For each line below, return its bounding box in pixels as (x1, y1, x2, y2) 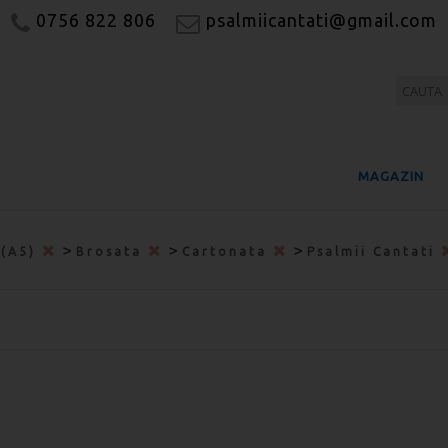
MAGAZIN (358, 169, 424, 183)
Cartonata (182, 245, 273, 258)
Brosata (76, 245, 148, 258)
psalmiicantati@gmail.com (200, 10, 437, 30)
